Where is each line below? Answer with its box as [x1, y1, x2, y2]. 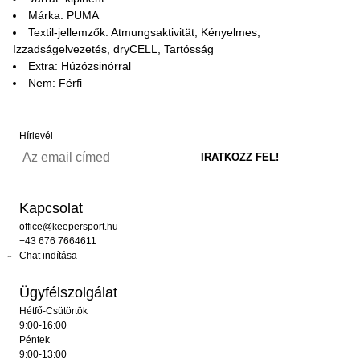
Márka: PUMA [28, 8, 99, 22]
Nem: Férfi [28, 76, 82, 89]
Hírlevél [19, 129, 53, 141]
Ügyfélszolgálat [19, 284, 117, 301]
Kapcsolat [19, 199, 83, 216]
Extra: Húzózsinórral [28, 59, 131, 72]
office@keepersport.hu [19, 220, 118, 232]
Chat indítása [19, 249, 77, 261]
